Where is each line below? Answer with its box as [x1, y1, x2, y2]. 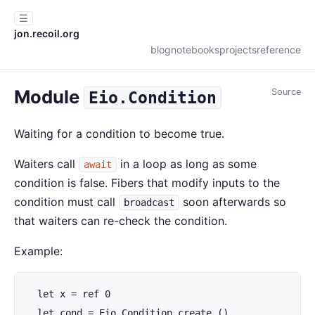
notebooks [171, 44, 219, 56]
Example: [14, 244, 63, 258]
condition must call [14, 195, 119, 209]
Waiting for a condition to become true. [14, 127, 224, 141]
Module [14, 86, 84, 108]
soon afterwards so [179, 195, 286, 209]
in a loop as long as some [117, 157, 257, 171]
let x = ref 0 [26, 288, 110, 300]
